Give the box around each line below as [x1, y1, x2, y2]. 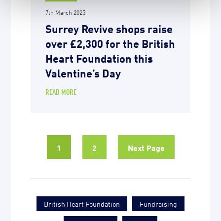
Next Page [127, 142, 165, 153]
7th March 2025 [45, 8, 86, 17]
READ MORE [45, 86, 77, 97]
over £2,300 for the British [45, 35, 176, 51]
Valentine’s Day [45, 65, 121, 80]
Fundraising [140, 199, 177, 209]
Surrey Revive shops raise [45, 20, 173, 36]
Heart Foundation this [45, 50, 153, 66]
